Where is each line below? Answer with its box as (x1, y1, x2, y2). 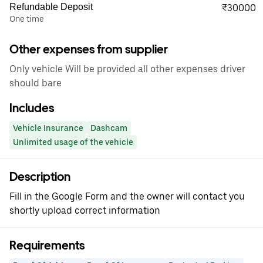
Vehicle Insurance (13, 123, 83, 133)
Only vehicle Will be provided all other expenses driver (9, 63, 245, 75)
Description (9, 170, 70, 184)
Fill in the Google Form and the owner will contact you (9, 191, 245, 202)
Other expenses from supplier (9, 42, 168, 56)
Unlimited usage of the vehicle (13, 137, 133, 147)
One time (9, 14, 44, 23)
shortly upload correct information (9, 205, 160, 216)
